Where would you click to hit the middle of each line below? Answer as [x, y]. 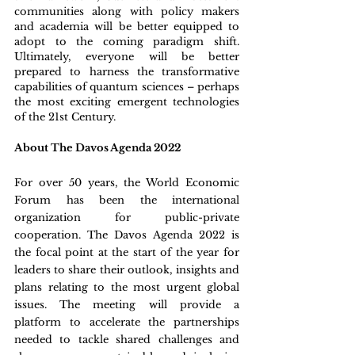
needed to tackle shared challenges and [127, 340]
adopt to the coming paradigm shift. [127, 42]
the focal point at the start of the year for [127, 252]
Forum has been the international [127, 200]
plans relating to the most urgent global [127, 287]
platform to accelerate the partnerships [127, 322]
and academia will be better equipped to [127, 27]
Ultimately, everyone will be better [127, 57]
